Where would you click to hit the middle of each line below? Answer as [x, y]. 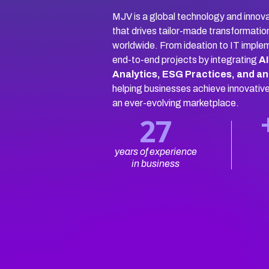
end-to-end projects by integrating [186, 60]
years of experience [156, 152]
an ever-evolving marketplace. [176, 103]
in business [156, 164]
